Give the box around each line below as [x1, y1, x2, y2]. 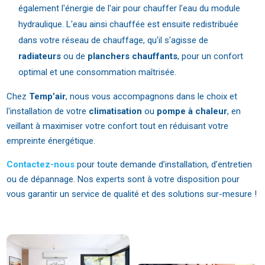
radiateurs [18, 51, 62, 62]
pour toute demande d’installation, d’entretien [77, 159, 253, 170]
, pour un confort [177, 51, 244, 62]
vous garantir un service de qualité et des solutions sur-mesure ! [7, 189, 257, 200]
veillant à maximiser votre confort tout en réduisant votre [7, 121, 229, 132]
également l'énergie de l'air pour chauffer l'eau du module [18, 3, 241, 14]
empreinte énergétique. [7, 135, 96, 147]
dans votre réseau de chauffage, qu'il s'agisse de [18, 35, 209, 46]
